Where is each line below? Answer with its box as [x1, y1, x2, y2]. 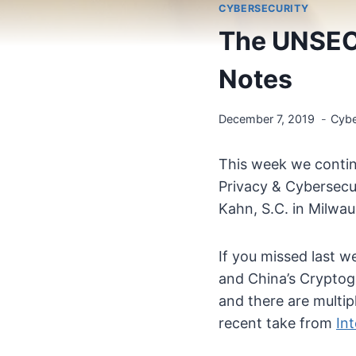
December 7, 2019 [219, 111, 315, 126]
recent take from [219, 314, 336, 331]
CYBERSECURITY [219, 2, 309, 15]
